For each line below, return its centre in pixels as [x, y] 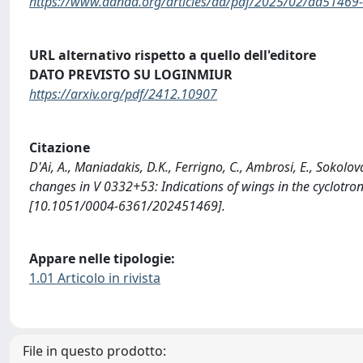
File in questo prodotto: [94, 350]
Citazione [60, 147]
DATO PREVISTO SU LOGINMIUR [131, 74]
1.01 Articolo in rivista [95, 278]
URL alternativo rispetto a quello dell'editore [173, 55]
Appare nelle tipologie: [102, 259]
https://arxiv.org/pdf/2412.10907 [123, 94]
